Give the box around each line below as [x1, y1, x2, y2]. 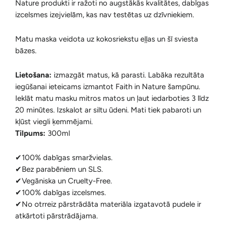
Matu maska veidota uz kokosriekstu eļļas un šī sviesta [15, 34, 198, 44]
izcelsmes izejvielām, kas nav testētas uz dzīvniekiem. [15, 10, 194, 19]
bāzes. [15, 46, 36, 55]
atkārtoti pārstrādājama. [15, 211, 98, 220]
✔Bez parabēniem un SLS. [15, 165, 103, 174]
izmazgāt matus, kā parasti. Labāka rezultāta [52, 70, 204, 80]
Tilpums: [15, 129, 46, 138]
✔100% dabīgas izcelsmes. [15, 188, 106, 197]
